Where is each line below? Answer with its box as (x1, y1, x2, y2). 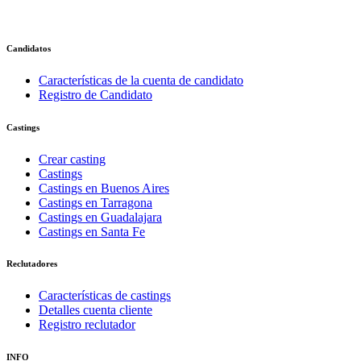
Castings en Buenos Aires (39, 180, 169, 195)
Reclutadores (6, 259, 57, 269)
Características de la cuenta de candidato (39, 73, 243, 87)
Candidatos (6, 43, 51, 53)
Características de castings (39, 288, 171, 303)
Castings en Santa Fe (39, 224, 145, 239)
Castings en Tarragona (39, 195, 152, 210)
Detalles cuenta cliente (39, 303, 152, 317)
